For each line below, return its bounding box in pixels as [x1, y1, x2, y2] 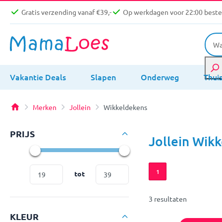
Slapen [91, 71, 116, 82]
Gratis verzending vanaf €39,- [21, 7, 111, 17]
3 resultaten [149, 194, 187, 203]
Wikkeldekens [104, 102, 147, 111]
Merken [33, 102, 56, 111]
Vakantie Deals [10, 71, 66, 82]
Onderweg [141, 71, 179, 82]
